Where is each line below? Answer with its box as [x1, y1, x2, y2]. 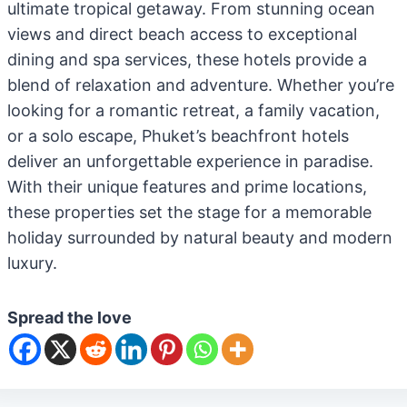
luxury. [7, 253, 57, 273]
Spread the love [7, 308, 132, 327]
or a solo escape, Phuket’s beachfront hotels [7, 126, 349, 145]
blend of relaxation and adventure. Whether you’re [7, 75, 394, 94]
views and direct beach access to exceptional [7, 25, 357, 44]
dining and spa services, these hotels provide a [7, 50, 367, 69]
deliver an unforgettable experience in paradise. [7, 152, 373, 171]
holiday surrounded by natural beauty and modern [7, 228, 392, 247]
